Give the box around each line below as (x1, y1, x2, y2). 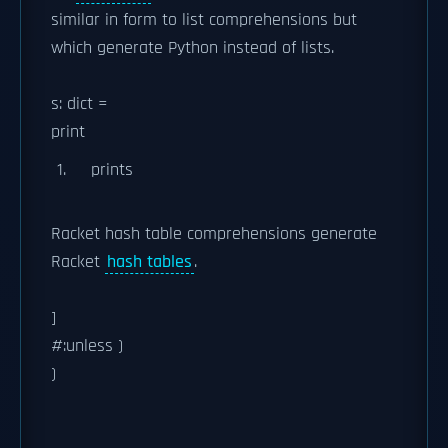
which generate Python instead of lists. (51, 36, 334, 59)
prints (91, 158, 133, 181)
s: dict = (51, 92, 108, 115)
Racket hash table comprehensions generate (51, 222, 377, 245)
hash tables (107, 250, 192, 273)
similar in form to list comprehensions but (51, 8, 357, 31)
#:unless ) (51, 334, 123, 357)
